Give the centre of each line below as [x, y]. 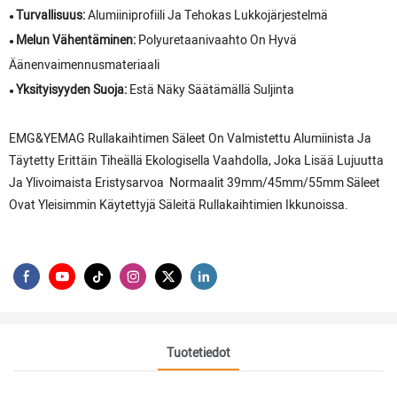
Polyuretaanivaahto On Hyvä [218, 40]
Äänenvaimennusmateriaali [84, 65]
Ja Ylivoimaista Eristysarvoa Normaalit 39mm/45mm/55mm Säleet [195, 183]
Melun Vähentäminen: [77, 40]
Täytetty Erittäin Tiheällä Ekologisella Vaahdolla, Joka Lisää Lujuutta [196, 161]
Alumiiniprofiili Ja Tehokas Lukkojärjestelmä [208, 16]
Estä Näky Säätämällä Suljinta [212, 90]
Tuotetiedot [198, 353]
